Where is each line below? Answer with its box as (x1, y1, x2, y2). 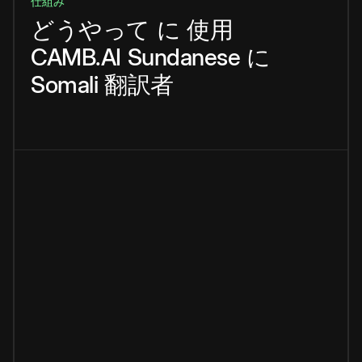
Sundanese (127, 43, 240, 72)
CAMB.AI (31, 43, 121, 72)
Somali (31, 70, 98, 99)
